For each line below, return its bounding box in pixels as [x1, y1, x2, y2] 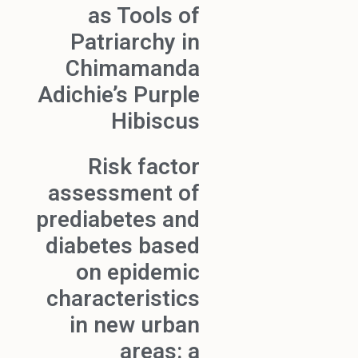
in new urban [70, 308, 200, 342]
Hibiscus [111, 105, 200, 138]
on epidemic [76, 256, 200, 289]
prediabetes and [36, 203, 200, 237]
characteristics [46, 282, 200, 316]
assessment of [48, 177, 200, 210]
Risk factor [88, 150, 200, 184]
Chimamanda [66, 52, 200, 86]
